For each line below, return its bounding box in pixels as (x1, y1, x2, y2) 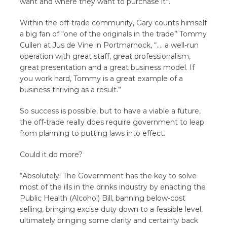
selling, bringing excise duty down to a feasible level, (20, 205, 203, 214)
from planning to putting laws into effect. (20, 129, 166, 138)
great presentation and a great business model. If (20, 63, 195, 72)
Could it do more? (20, 150, 83, 159)
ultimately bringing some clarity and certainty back (20, 216, 199, 225)
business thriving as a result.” (20, 85, 122, 94)
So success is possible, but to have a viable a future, (20, 106, 201, 116)
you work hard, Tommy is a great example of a (20, 74, 183, 83)
